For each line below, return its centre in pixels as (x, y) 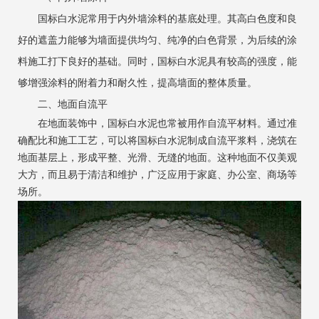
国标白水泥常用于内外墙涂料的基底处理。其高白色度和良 (157, 19)
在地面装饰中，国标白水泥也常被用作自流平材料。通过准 (157, 123)
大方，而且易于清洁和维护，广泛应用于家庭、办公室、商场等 (157, 174)
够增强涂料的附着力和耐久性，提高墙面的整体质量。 (137, 83)
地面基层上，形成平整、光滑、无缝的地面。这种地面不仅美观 (157, 157)
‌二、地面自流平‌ (63, 104)
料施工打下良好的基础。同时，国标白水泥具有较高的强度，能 (157, 61)
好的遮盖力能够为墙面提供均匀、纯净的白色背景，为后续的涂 (157, 40)
